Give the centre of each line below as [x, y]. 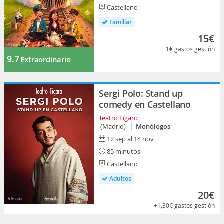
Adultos [120, 179]
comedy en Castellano [145, 104]
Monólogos [153, 126]
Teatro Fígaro [118, 118]
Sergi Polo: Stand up [141, 93]
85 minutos [123, 151]
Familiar [120, 22]
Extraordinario [46, 60]
